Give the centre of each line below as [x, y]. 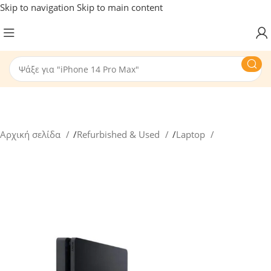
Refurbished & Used [120, 134]
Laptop [192, 134]
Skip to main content [120, 7]
